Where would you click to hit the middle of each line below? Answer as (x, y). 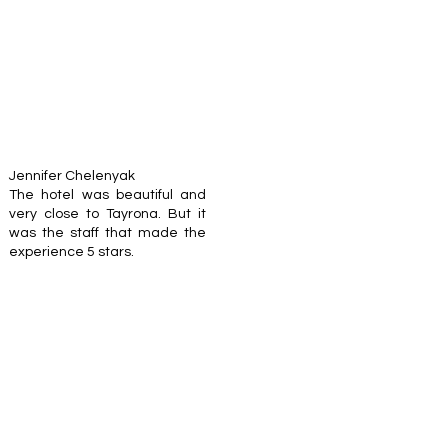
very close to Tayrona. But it (107, 214)
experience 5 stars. (71, 252)
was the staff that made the (107, 233)
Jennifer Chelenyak (72, 176)
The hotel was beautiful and (107, 195)
